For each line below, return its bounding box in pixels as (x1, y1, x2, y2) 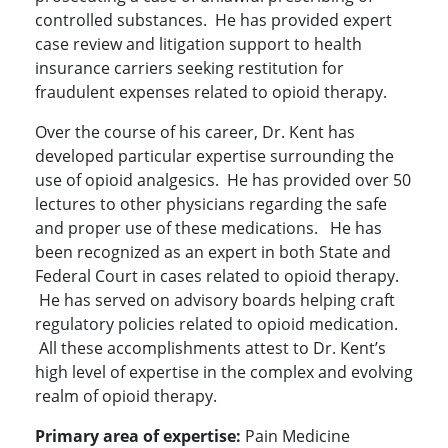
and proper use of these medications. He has (35, 217, 382, 240)
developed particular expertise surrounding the (35, 145, 394, 168)
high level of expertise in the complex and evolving (35, 361, 413, 384)
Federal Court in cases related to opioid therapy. (35, 265, 399, 288)
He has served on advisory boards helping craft (35, 289, 395, 312)
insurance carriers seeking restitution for (35, 57, 344, 80)
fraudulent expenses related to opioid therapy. (35, 81, 395, 104)
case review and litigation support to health (35, 33, 362, 56)
